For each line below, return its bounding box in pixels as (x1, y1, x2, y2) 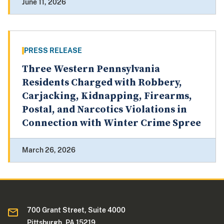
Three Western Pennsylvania (22, 63, 160, 76)
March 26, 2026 (22, 146, 75, 154)
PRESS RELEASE (24, 46, 82, 55)
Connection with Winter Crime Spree (22, 117, 201, 130)
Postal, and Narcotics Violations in (22, 103, 187, 116)
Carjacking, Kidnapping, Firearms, (22, 90, 192, 103)
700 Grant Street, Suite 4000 (27, 206, 126, 214)
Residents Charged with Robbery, (22, 76, 182, 89)
